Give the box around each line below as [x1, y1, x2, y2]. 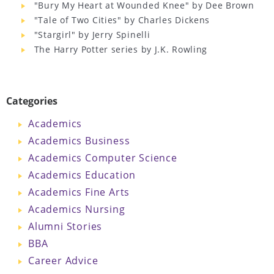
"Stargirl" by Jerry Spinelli [34, 28, 150, 40]
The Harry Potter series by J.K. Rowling [34, 43, 208, 55]
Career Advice [28, 253, 98, 267]
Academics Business [28, 133, 130, 147]
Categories [6, 94, 57, 108]
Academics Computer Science [28, 150, 177, 164]
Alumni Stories [28, 219, 103, 232]
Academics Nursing [28, 202, 125, 215]
